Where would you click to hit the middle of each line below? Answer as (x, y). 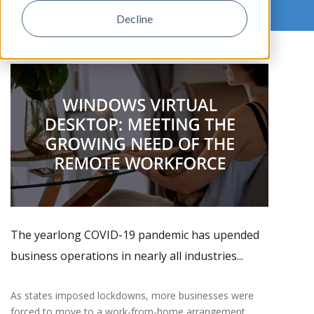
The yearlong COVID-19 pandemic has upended (135, 235)
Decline (135, 18)
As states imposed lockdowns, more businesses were (132, 296)
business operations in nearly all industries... (127, 256)
